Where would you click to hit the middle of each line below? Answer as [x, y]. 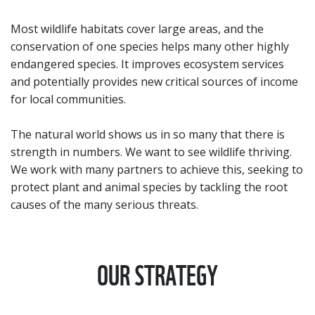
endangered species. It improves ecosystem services [147, 64]
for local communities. [68, 99]
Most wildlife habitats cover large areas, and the [137, 29]
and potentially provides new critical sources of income [154, 82]
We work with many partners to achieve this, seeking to [157, 170]
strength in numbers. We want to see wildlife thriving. [151, 152]
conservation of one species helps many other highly [150, 47]
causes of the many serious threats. [104, 205]
